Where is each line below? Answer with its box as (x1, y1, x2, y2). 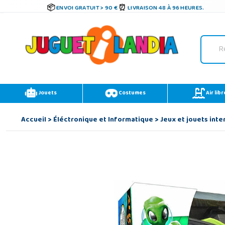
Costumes (117, 88, 146, 99)
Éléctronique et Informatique (53, 113, 153, 128)
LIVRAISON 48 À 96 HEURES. (128, 2, 204, 15)
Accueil (21, 113, 46, 128)
